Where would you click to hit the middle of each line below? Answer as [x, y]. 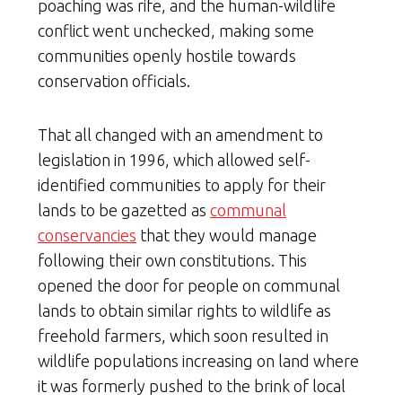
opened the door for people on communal [189, 286]
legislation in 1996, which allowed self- [174, 160]
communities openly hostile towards [167, 56]
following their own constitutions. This [172, 261]
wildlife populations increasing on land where [198, 361]
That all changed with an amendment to [180, 135]
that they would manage [227, 236]
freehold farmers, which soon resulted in [183, 336]
